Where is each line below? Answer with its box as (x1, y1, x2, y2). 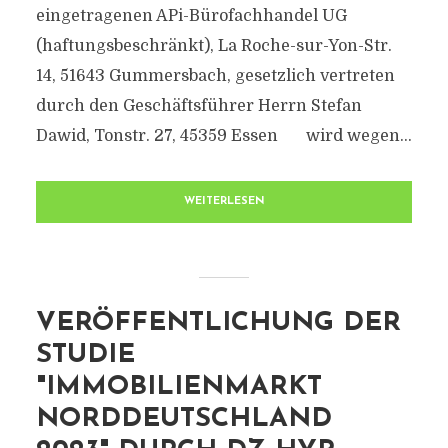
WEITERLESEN (183, 196, 265, 207)
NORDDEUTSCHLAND (35, 406, 332, 433)
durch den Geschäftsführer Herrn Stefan (35, 97, 362, 115)
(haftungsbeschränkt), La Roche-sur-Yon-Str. (35, 37, 392, 55)
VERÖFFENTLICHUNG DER (35, 310, 401, 337)
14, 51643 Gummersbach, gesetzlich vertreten (35, 67, 395, 85)
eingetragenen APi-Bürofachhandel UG (35, 7, 347, 25)
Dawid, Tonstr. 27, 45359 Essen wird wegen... (35, 127, 412, 145)
